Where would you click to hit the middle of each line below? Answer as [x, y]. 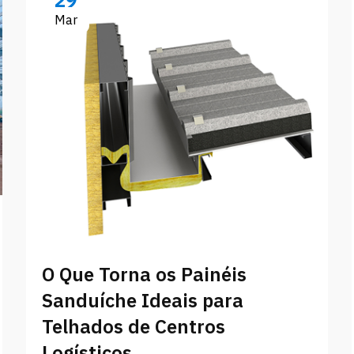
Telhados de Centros [134, 326]
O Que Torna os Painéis [145, 274]
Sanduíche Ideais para [143, 300]
